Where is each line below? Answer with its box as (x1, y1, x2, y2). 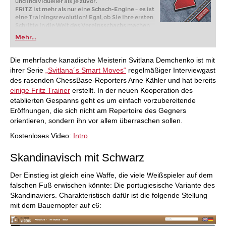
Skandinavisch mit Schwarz (10, 151, 144, 164)
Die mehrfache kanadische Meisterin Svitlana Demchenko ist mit (10, 56, 215, 64)
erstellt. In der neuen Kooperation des (70, 86, 193, 94)
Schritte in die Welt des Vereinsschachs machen (15, 22, 150, 29)
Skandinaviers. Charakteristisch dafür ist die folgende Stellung (10, 191, 207, 199)
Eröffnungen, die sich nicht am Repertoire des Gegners (10, 106, 186, 115)
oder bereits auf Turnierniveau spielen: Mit (15, 30, 137, 37)
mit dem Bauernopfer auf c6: (10, 201, 101, 209)
